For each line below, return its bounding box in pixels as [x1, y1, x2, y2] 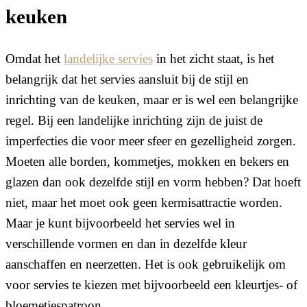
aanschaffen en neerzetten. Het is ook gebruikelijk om [5, 256, 286, 271]
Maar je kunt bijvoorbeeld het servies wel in [5, 215, 235, 230]
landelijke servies [64, 51, 153, 66]
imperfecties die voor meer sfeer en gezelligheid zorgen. [5, 133, 296, 148]
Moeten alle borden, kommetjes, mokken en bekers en [5, 153, 289, 169]
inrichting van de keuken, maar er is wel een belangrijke [5, 92, 298, 107]
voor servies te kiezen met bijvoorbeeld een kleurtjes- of [5, 277, 297, 292]
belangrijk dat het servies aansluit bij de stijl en [5, 71, 249, 86]
